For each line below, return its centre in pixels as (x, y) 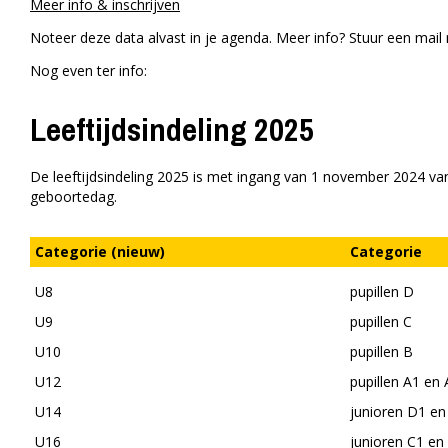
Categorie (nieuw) (100, 252)
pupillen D (382, 292)
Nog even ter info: (88, 71)
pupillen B (381, 352)
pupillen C (381, 322)
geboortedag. (73, 197)
